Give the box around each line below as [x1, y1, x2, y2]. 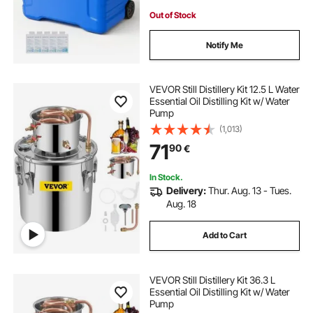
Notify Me [205, 39, 243, 50]
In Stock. [149, 172, 183, 183]
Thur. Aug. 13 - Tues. [208, 184, 291, 197]
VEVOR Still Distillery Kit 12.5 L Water [149, 83, 300, 96]
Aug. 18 [166, 198, 196, 210]
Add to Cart [202, 230, 247, 241]
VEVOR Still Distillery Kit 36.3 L [149, 274, 275, 286]
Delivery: [166, 184, 206, 197]
